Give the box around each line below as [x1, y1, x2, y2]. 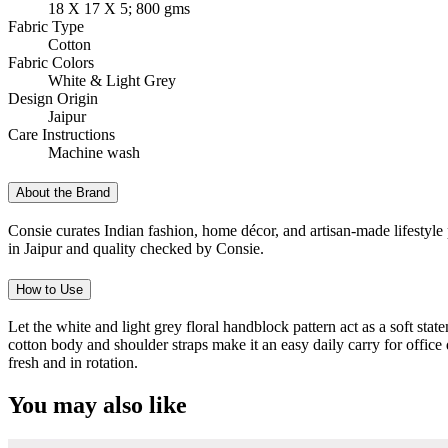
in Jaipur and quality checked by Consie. [8, 239, 264, 257]
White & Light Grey [48, 71, 176, 89]
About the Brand [16, 185, 110, 201]
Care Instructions [8, 125, 115, 143]
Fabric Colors [8, 53, 94, 71]
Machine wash [48, 143, 140, 161]
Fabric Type [8, 17, 84, 35]
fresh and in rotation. [8, 354, 138, 372]
